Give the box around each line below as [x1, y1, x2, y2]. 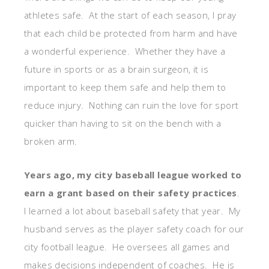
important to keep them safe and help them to [24, 80, 226, 93]
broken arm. [24, 134, 77, 147]
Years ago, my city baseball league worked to [24, 168, 242, 181]
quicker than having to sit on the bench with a [24, 116, 222, 129]
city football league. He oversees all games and [24, 240, 230, 253]
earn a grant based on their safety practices [24, 186, 237, 199]
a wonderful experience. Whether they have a [24, 44, 226, 57]
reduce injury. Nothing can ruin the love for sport [24, 98, 239, 111]
